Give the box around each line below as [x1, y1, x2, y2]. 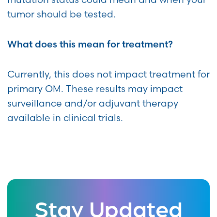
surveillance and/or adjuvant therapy [7, 97, 178, 109]
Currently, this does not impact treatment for [7, 68, 210, 80]
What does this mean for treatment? [7, 38, 173, 50]
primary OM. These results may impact [7, 83, 183, 95]
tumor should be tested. [7, 8, 116, 20]
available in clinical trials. [7, 112, 123, 124]
